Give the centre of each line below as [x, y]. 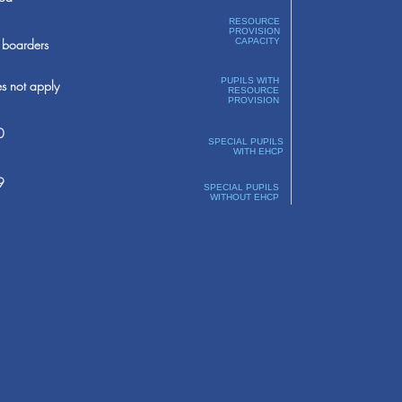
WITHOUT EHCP [244, 197]
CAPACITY [257, 41]
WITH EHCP [258, 151]
